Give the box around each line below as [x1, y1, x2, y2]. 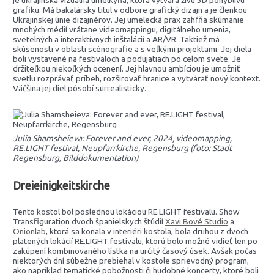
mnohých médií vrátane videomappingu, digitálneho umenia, [13, 24, 231, 34]
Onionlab [13, 226, 46, 237]
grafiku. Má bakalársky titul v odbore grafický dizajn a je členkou [13, 4, 248, 15]
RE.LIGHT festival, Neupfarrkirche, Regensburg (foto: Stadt [13, 143, 232, 153]
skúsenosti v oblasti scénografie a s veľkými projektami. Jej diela [13, 43, 252, 54]
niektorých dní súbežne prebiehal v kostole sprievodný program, [13, 256, 250, 266]
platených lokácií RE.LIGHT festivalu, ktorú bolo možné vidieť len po [13, 236, 258, 246]
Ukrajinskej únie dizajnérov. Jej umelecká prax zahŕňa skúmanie [13, 14, 245, 24]
